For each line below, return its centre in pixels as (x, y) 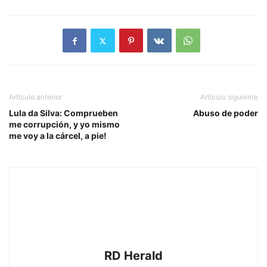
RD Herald (133, 256)
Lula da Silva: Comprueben (63, 113)
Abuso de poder (226, 113)
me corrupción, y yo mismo (64, 125)
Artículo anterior (35, 97)
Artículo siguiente (229, 97)
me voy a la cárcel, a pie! (58, 136)
